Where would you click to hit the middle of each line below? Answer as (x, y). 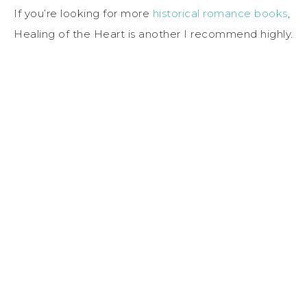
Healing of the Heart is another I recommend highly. (153, 34)
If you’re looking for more (83, 13)
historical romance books (220, 13)
